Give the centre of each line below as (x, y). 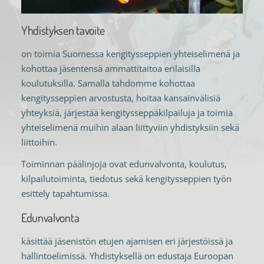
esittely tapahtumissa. (65, 194)
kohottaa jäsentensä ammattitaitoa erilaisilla (110, 68)
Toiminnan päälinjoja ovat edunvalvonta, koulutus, (124, 164)
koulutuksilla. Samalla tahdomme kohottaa (108, 83)
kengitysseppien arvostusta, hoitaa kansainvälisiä (121, 98)
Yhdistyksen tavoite (63, 30)
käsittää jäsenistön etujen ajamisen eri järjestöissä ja (127, 241)
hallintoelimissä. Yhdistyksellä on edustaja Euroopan (127, 255)
